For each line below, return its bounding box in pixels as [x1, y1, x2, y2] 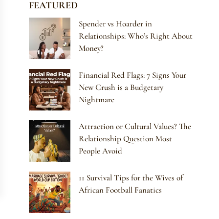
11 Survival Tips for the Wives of [79, 173, 183, 183]
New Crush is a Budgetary [79, 82, 164, 93]
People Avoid [79, 146, 123, 156]
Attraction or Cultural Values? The [79, 121, 192, 132]
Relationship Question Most [79, 133, 173, 144]
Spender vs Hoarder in [79, 19, 153, 29]
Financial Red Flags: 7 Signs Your [79, 70, 187, 81]
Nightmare [79, 94, 115, 105]
